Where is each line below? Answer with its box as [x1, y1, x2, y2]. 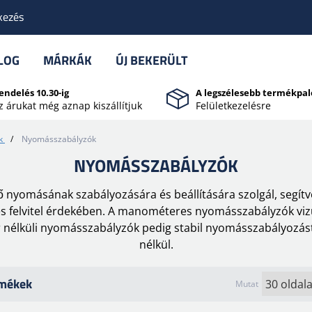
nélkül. [139, 237, 173, 252]
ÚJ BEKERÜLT [116, 51, 187, 70]
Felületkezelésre [196, 99, 271, 112]
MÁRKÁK [43, 51, 92, 70]
